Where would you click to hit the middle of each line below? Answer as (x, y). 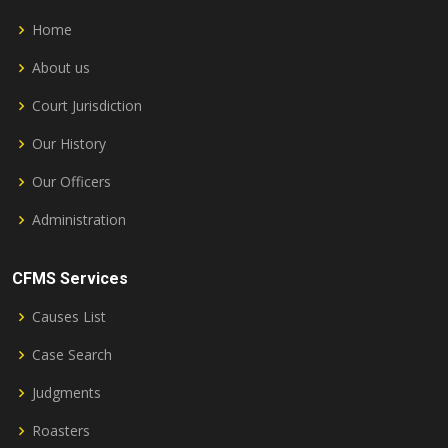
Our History (69, 143)
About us (61, 67)
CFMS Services (70, 278)
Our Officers (71, 181)
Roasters (61, 430)
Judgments (66, 392)
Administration (79, 219)
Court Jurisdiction (87, 105)
